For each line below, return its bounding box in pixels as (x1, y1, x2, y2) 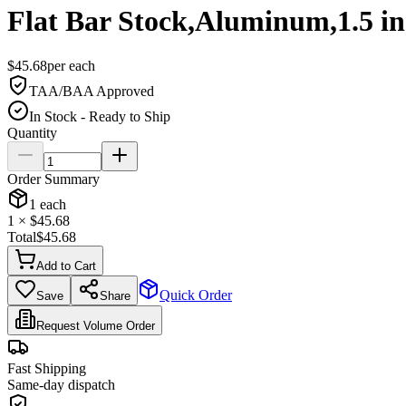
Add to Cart (36, 258, 96, 273)
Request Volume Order (36, 318, 155, 333)
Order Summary (7, 170, 100, 187)
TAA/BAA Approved (29, 82, 154, 99)
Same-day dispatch (7, 376, 115, 392)
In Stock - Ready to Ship (29, 108, 170, 124)
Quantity (7, 124, 57, 140)
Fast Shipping (7, 360, 86, 376)
